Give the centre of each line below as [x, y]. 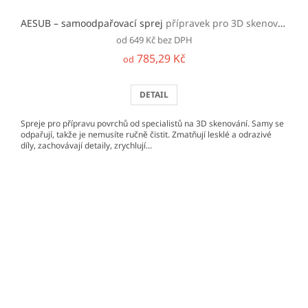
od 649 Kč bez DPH [154, 40]
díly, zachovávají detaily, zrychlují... [86, 146]
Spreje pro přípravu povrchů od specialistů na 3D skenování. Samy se [152, 124]
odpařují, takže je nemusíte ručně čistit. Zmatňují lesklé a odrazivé [146, 135]
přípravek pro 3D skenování [222, 23]
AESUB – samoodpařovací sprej [93, 23]
